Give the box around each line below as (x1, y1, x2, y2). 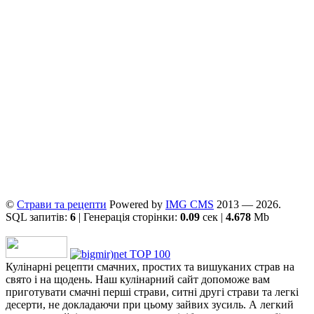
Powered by (107, 198, 165, 211)
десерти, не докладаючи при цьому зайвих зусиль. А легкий (6, 299, 294, 311)
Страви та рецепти (17, 198, 107, 211)
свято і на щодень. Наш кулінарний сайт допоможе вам (6, 273, 270, 286)
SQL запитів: (6, 211, 70, 224)
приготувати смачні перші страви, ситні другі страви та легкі (6, 286, 299, 299)
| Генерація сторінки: (76, 211, 180, 224)
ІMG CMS (165, 198, 214, 211)
